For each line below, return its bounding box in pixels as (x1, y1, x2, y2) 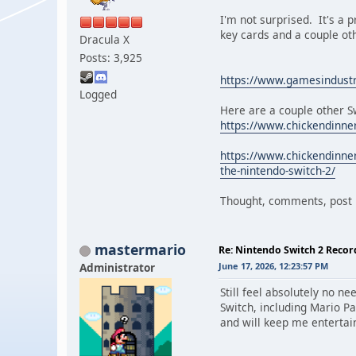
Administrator (79, 259, 155, 275)
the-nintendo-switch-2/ (220, 162, 335, 178)
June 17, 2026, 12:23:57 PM (219, 259, 328, 272)
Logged (79, 86, 117, 102)
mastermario (95, 239, 186, 259)
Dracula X (79, 31, 130, 47)
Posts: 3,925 (79, 49, 142, 65)
